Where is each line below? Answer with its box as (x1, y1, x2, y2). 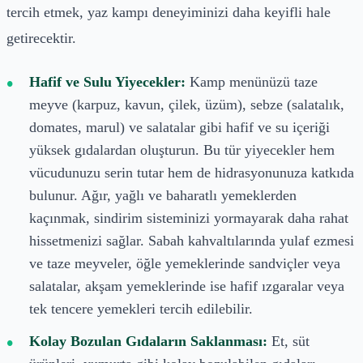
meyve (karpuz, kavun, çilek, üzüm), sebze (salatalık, (29, 96, 344, 113)
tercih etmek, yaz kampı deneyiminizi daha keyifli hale (6, 3, 331, 20)
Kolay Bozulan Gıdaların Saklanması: (29, 332, 267, 349)
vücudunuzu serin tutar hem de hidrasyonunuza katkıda (29, 164, 354, 181)
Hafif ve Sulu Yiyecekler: (29, 73, 186, 90)
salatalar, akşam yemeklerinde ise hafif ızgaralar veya (29, 277, 344, 294)
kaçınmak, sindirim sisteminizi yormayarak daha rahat (29, 209, 348, 226)
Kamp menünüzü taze (186, 73, 318, 90)
